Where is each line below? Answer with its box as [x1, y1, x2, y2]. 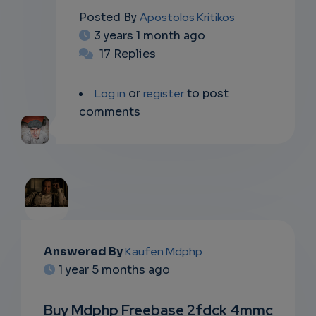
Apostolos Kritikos [139, 10, 235, 25]
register [142, 86, 184, 102]
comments [78, 104, 140, 120]
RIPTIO [27, 297, 67, 312]
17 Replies [96, 47, 156, 62]
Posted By [78, 10, 140, 25]
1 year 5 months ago [59, 262, 170, 278]
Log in [94, 86, 126, 102]
